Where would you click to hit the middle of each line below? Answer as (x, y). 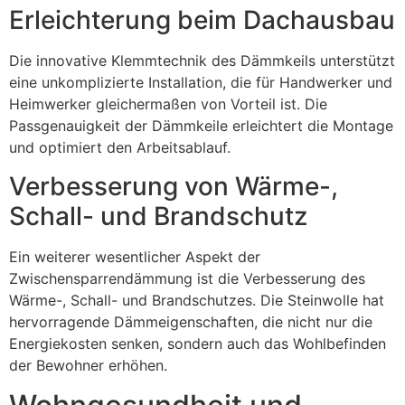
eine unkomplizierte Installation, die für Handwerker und (201, 83)
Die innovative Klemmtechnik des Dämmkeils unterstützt (202, 61)
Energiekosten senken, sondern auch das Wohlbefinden (198, 343)
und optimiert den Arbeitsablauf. (120, 148)
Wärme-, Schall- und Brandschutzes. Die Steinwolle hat (197, 300)
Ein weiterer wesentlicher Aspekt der (135, 256)
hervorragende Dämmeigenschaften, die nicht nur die (191, 321)
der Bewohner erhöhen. (88, 365)
